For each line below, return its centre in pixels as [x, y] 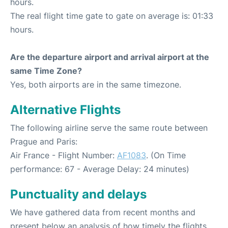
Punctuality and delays [78, 194]
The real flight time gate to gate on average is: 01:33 [112, 16]
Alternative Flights [65, 109]
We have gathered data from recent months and [103, 212]
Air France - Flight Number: [64, 155]
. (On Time [166, 155]
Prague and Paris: [44, 141]
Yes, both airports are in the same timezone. [96, 84]
